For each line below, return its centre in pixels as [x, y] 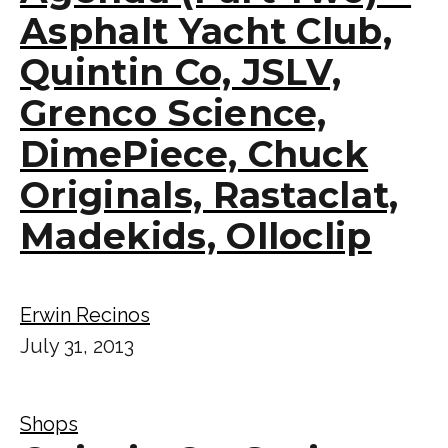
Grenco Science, [173, 112]
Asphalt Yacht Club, [206, 30]
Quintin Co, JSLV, [181, 71]
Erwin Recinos [85, 314]
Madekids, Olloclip [196, 235]
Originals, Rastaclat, [209, 194]
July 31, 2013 [77, 345]
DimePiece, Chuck [194, 153]
